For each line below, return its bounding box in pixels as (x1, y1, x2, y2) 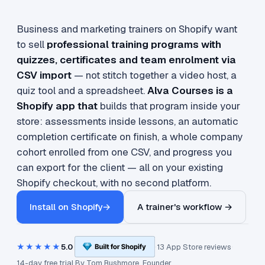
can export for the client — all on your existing (17, 161, 223, 174)
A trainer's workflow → (137, 201, 232, 212)
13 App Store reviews (156, 241, 231, 252)
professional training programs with (47, 38, 221, 51)
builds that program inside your (98, 99, 240, 112)
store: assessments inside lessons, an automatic (17, 115, 238, 128)
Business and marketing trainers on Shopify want (17, 22, 237, 35)
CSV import (17, 69, 72, 82)
